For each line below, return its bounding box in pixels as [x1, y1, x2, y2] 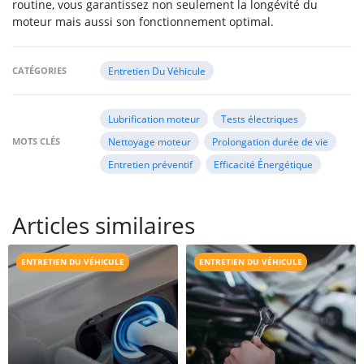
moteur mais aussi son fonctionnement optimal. [12, 14, 274, 30]
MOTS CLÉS [12, 135, 60, 148]
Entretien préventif [107, 158, 193, 171]
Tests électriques [220, 112, 298, 126]
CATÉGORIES [12, 64, 67, 77]
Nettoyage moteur [107, 135, 191, 149]
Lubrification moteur [107, 112, 200, 126]
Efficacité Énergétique [213, 158, 313, 171]
